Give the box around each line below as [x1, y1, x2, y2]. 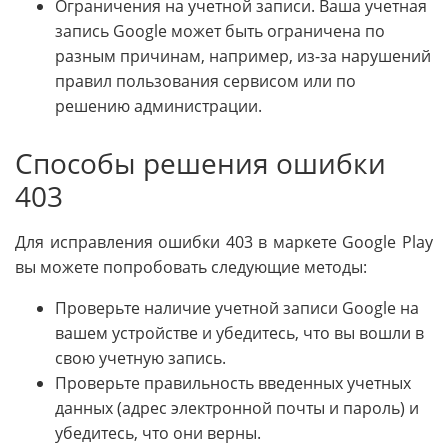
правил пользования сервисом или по [55, 70, 356, 93]
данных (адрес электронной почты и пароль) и [55, 397, 419, 420]
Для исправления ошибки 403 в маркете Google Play [15, 231, 433, 254]
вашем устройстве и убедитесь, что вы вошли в [55, 322, 424, 345]
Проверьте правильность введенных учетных [55, 372, 411, 395]
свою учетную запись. [55, 347, 226, 370]
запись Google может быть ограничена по [55, 20, 385, 43]
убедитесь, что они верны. [55, 422, 261, 445]
